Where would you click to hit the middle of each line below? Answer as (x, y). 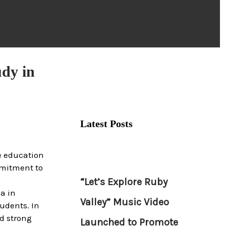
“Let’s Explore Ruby (124, 182)
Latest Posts (106, 123)
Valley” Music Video (124, 202)
